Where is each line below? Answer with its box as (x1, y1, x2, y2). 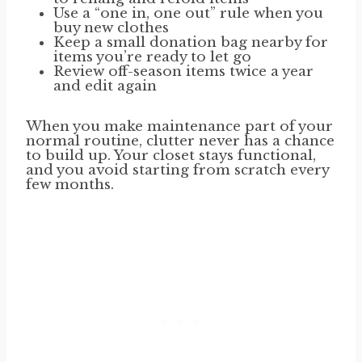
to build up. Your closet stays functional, (26, 147, 316, 165)
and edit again (53, 78, 157, 95)
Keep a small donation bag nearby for (53, 34, 328, 52)
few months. (26, 176, 114, 194)
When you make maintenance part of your (26, 118, 333, 136)
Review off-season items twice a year (53, 63, 314, 81)
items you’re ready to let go (53, 48, 251, 66)
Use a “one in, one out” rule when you (53, 5, 323, 23)
